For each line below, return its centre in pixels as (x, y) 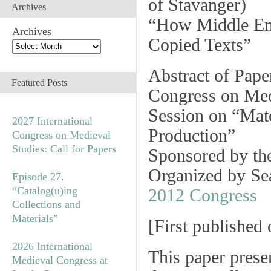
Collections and (46, 204)
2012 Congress (203, 195)
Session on (190, 116)
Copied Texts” (200, 45)
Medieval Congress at (60, 260)
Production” (192, 135)
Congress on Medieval (61, 135)
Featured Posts (39, 82)
